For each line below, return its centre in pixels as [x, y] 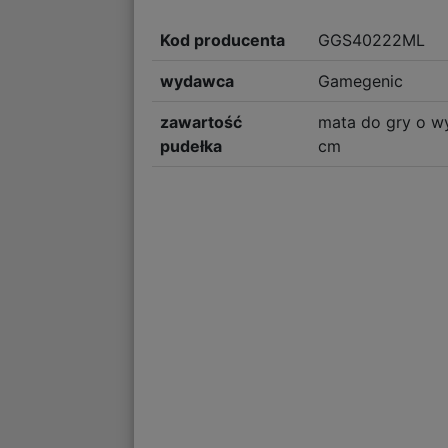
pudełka [191, 146]
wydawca [197, 81]
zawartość [201, 122]
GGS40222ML [371, 40]
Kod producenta [223, 40]
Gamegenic [360, 81]
